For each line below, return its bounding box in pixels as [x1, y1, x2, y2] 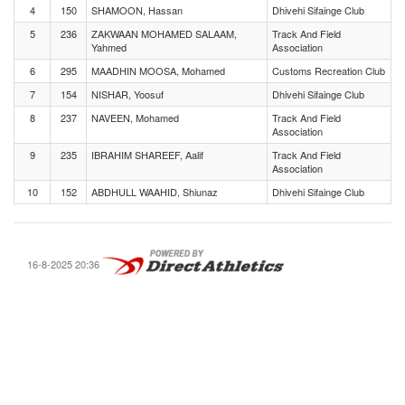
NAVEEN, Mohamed [91, 110, 179, 125]
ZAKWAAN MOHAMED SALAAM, [91, 26, 237, 41]
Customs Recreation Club [272, 63, 385, 78]
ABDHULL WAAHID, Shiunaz [91, 184, 218, 199]
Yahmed [91, 40, 127, 54]
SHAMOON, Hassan [91, 3, 183, 17]
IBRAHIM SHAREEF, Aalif [91, 147, 203, 162]
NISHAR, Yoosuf [91, 87, 164, 101]
